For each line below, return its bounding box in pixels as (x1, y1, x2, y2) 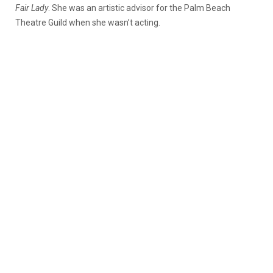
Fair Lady (15, 2, 48, 13)
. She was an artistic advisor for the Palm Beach (48, 2, 230, 13)
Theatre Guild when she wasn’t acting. (15, 17, 160, 27)
